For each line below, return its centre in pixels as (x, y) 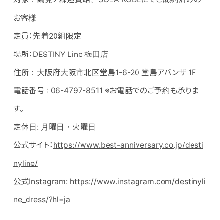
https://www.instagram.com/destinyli (137, 182)
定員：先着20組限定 (47, 36)
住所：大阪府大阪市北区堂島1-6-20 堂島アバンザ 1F (104, 73)
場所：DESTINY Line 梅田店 (60, 55)
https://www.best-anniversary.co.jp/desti (128, 145)
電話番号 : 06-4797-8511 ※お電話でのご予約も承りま (106, 91)
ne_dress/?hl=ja (41, 200)
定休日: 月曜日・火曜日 (54, 127)
